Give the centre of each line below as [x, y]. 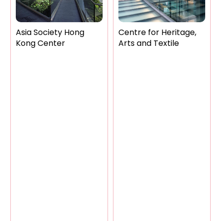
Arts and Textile [148, 43]
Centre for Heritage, [157, 32]
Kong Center [40, 43]
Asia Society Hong [50, 32]
